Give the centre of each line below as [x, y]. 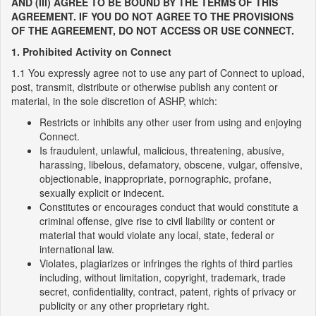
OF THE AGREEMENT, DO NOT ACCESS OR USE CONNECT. [153, 30]
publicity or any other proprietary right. [124, 305]
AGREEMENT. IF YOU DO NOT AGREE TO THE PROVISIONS [152, 16]
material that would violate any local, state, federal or [157, 235]
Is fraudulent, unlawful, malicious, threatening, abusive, [162, 150]
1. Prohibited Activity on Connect [91, 51]
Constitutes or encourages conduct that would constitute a [169, 207]
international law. [77, 249]
